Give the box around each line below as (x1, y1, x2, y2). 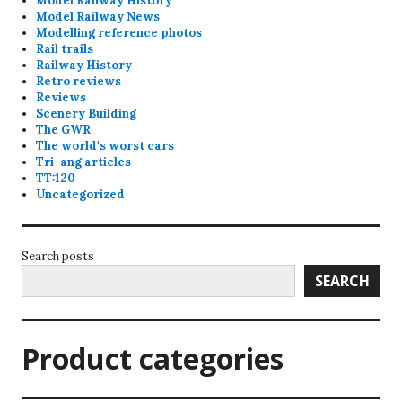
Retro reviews (36, 74, 122, 90)
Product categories (22, 339, 284, 379)
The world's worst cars (36, 138, 175, 154)
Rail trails (36, 41, 94, 57)
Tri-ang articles (36, 154, 132, 170)
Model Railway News (36, 9, 161, 25)
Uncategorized (36, 187, 126, 203)
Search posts (22, 249, 94, 265)
